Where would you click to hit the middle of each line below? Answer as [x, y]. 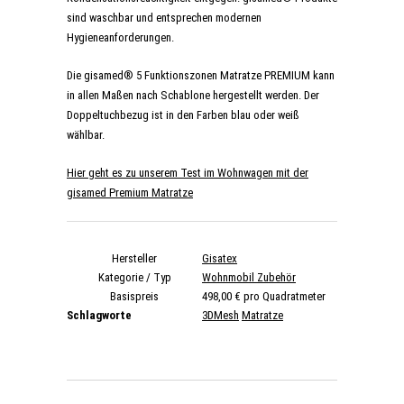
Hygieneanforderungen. [120, 38]
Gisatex [220, 259]
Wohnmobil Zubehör [249, 278]
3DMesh [220, 316]
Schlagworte [99, 316]
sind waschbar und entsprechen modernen [164, 18]
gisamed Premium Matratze [130, 193]
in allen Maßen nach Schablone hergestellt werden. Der [193, 96]
